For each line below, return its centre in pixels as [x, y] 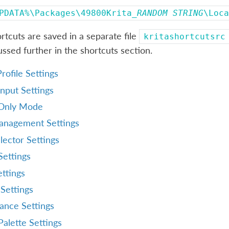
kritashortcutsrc [184, 36]
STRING [188, 13]
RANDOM [152, 13]
